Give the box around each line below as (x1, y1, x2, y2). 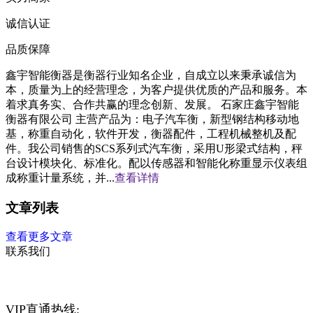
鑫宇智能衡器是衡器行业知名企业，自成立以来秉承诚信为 (6, 68, 296, 81)
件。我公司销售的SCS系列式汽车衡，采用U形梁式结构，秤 (6, 142, 303, 154)
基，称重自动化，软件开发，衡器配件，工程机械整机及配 (6, 127, 296, 140)
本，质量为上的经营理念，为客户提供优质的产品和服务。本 (6, 83, 307, 96)
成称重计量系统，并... (6, 171, 115, 184)
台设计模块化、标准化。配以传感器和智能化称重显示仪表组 (6, 156, 307, 169)
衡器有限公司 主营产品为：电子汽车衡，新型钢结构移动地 (6, 112, 299, 125)
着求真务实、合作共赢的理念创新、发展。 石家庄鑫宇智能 (6, 98, 299, 110)
